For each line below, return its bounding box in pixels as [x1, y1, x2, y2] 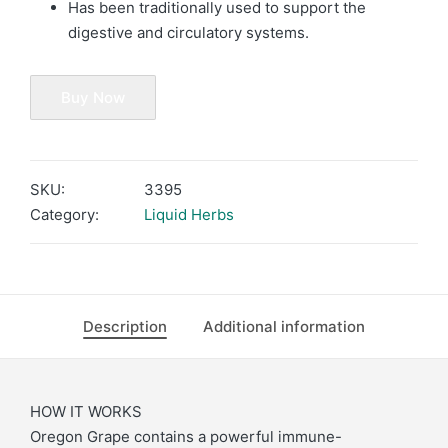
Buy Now [61, 87, 125, 107]
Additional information [203, 316, 365, 336]
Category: [30, 204, 99, 224]
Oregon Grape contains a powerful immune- [30, 426, 342, 446]
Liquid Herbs [144, 204, 234, 224]
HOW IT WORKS [30, 401, 142, 421]
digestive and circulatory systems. [67, 22, 309, 42]
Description [83, 316, 167, 336]
